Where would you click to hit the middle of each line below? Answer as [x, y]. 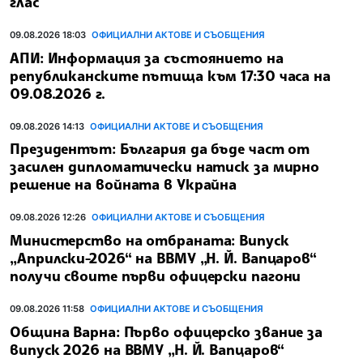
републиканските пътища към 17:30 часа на [170, 75]
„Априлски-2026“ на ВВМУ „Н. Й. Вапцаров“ [163, 258]
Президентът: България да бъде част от [160, 149]
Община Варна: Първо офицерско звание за [167, 331]
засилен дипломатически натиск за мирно [165, 167]
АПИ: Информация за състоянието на [147, 57]
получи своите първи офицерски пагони [156, 276]
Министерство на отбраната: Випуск [149, 240]
